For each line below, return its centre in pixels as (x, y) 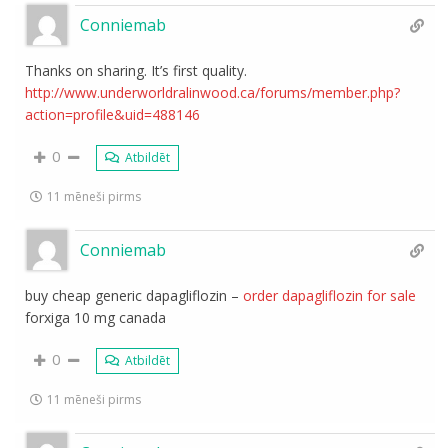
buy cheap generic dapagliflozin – (134, 295)
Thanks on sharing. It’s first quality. (136, 70)
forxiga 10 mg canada (96, 317)
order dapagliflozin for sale (330, 295)
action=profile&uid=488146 (113, 114)
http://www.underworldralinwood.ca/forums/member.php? (213, 92)
